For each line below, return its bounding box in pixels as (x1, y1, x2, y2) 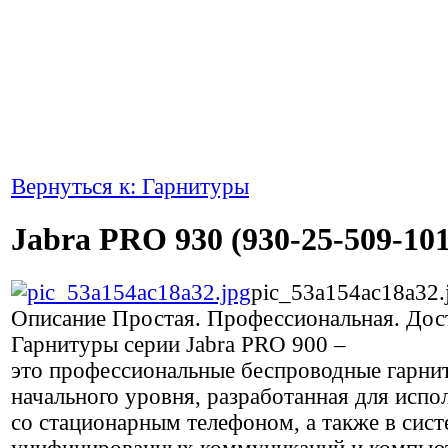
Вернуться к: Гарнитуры (11, 174, 249, 199)
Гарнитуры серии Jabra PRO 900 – (11, 331, 346, 357)
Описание (11, 305, 106, 331)
